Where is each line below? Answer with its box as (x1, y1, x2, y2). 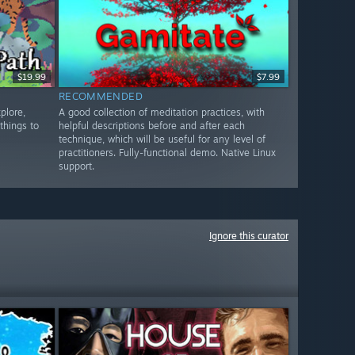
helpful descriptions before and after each (58, 120, 245, 132)
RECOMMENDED (58, 90, 143, 103)
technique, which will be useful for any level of (58, 133, 265, 146)
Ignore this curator (209, 230, 288, 242)
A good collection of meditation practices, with (58, 106, 265, 119)
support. (58, 160, 94, 173)
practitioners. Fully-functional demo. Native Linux (58, 147, 276, 159)
